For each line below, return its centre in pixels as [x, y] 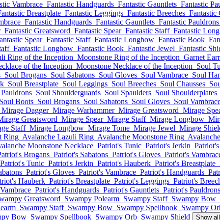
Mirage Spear [82, 119]
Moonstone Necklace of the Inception [134, 66]
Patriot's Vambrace [107, 172]
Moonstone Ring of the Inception [128, 57]
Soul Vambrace [165, 75]
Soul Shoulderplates [186, 93]
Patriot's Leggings [142, 181]
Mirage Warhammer [83, 110]
